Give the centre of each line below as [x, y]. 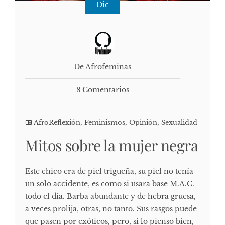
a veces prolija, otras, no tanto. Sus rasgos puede [111, 209]
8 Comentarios [102, 90]
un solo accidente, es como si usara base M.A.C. [110, 184]
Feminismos [105, 123]
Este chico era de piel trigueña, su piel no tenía [109, 172]
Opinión [143, 123]
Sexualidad [179, 123]
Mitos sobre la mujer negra [112, 145]
